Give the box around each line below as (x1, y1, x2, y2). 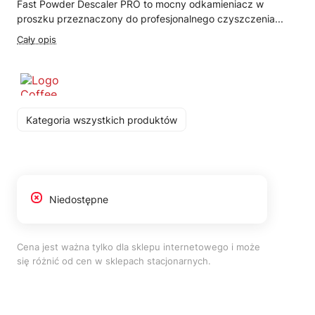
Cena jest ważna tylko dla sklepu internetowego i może (17, 241, 260, 252)
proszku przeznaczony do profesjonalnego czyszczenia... (17, 13, 283, 25)
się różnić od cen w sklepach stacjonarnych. (17, 255, 211, 266)
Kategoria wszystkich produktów (26, 113, 177, 126)
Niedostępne (49, 193, 108, 205)
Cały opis (17, 34, 56, 45)
